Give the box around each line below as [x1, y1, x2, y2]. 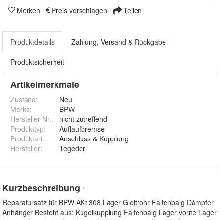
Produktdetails [10, 37, 55, 47]
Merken [17, 5, 40, 16]
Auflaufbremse [59, 124, 105, 134]
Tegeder [59, 143, 85, 154]
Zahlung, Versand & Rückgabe [71, 37, 166, 47]
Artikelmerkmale [10, 78, 79, 91]
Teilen [121, 5, 142, 16]
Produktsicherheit [10, 57, 64, 67]
